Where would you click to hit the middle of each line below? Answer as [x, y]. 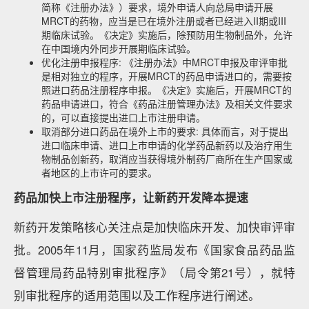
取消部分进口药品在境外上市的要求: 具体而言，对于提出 [165, 131]
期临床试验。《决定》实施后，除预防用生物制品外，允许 [167, 34]
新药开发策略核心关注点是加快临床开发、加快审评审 [154, 227]
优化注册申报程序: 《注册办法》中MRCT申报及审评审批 [165, 62]
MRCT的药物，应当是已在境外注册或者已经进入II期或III [164, 21]
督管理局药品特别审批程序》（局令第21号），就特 [154, 272]
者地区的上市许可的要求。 [99, 172]
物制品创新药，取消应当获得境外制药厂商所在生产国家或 [167, 159]
